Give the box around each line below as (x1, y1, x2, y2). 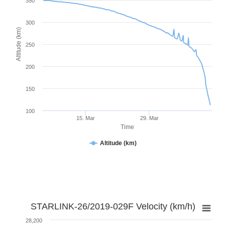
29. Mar (140, 115, 159, 121)
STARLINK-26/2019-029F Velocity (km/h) (30, 201, 195, 211)
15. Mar (76, 115, 95, 121)
